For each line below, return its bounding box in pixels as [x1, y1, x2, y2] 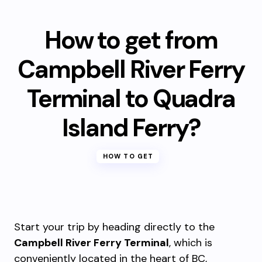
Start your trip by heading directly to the [14, 220, 215, 234]
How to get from [44, 24, 218, 56]
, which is [169, 236, 212, 250]
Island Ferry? [62, 112, 200, 144]
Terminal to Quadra [26, 82, 236, 115]
